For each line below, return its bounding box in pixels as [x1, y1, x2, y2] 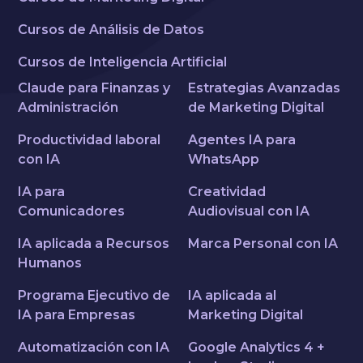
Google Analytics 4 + [188, 340, 325, 356]
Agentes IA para [188, 132, 296, 148]
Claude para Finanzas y [18, 80, 171, 96]
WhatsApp [188, 152, 259, 168]
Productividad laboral [18, 132, 161, 148]
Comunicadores [18, 203, 126, 220]
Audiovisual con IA [188, 203, 310, 220]
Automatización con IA [18, 340, 170, 356]
